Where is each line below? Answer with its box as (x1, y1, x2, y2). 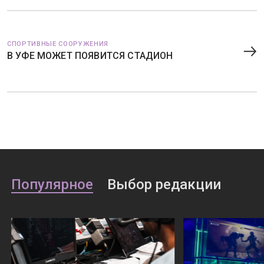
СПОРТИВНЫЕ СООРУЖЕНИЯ (7, 40, 108, 48)
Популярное (11, 176, 93, 193)
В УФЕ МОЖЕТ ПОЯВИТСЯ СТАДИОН (7, 50, 173, 61)
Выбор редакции (107, 176, 221, 193)
